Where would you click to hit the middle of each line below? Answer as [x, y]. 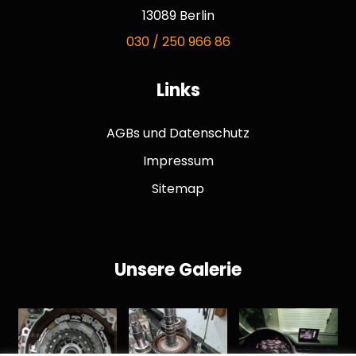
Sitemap [178, 189]
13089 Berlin [178, 15]
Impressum [178, 161]
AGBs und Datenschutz [178, 133]
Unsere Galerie [178, 270]
